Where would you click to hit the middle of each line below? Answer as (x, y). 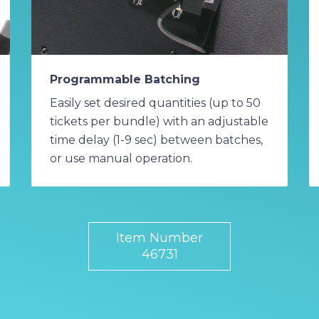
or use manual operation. (121, 158)
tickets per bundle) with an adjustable (159, 121)
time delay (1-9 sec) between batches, (156, 140)
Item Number (159, 237)
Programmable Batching (125, 79)
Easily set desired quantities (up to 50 (155, 103)
